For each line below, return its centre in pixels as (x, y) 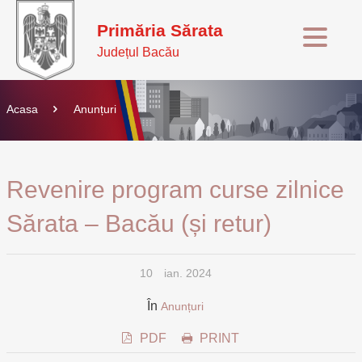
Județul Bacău (138, 52)
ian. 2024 (187, 273)
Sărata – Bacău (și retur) (139, 223)
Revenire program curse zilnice (175, 189)
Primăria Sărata (160, 30)
